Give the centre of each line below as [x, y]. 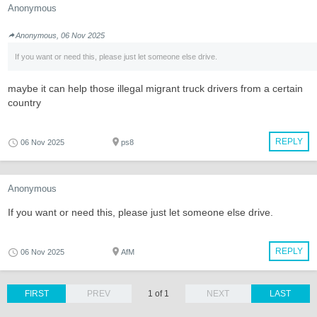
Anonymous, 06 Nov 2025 [60, 35]
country [24, 103]
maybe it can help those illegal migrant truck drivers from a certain [155, 88]
